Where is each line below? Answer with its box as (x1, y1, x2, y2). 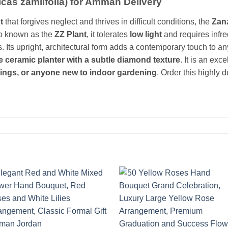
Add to (82, 191, 100, 198)
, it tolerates (87, 30, 130, 39)
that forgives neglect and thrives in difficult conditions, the (3, 17, 212, 26)
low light (130, 30, 162, 39)
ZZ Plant (54, 30, 87, 39)
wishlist (81, 198, 102, 205)
